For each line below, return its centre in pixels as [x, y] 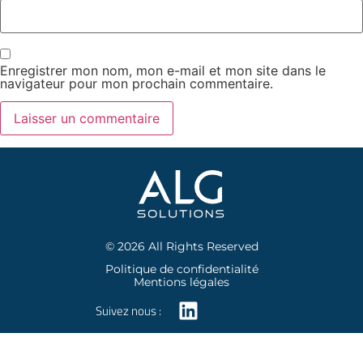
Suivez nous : [128, 310]
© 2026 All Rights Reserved [181, 247]
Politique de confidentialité [181, 269]
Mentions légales [181, 282]
